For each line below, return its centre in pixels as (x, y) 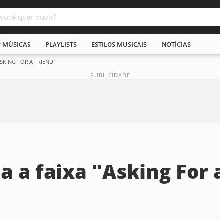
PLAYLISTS (61, 44)
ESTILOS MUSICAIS (119, 44)
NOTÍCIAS (176, 44)
